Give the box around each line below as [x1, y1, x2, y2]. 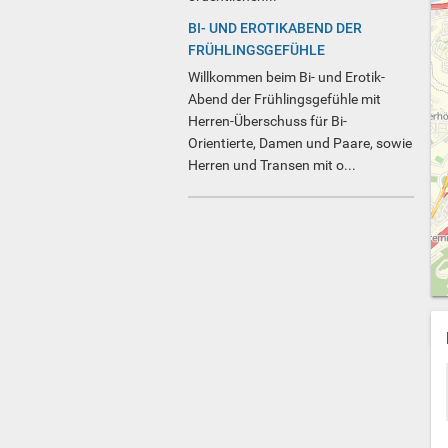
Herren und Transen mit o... [188, 157, 356, 174]
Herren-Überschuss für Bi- [188, 113, 347, 130]
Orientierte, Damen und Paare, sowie [188, 135, 412, 152]
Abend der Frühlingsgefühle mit [188, 91, 381, 108]
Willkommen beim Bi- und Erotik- [188, 69, 385, 86]
